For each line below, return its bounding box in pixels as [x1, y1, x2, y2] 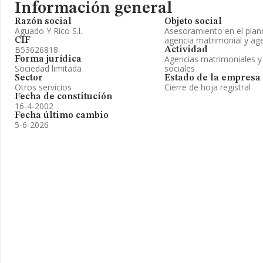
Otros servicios [15, 82, 72, 93]
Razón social [15, 17, 72, 26]
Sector [15, 73, 43, 83]
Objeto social [164, 17, 222, 26]
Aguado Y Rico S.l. [15, 25, 82, 36]
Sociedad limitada [15, 63, 82, 74]
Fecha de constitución [15, 92, 112, 102]
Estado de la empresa [164, 73, 261, 83]
